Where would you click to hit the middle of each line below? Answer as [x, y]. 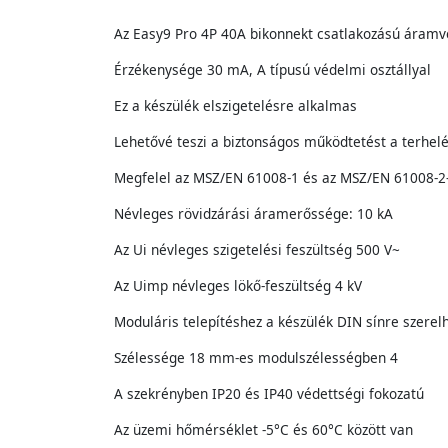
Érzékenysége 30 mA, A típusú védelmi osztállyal [272, 69]
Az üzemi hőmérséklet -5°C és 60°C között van [263, 429]
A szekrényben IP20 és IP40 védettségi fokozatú [269, 393]
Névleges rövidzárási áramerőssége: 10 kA [253, 213]
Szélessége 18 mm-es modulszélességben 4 [256, 357]
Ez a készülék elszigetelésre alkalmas [235, 105]
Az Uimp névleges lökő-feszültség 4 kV [238, 285]
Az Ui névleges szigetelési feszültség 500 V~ [257, 249]
